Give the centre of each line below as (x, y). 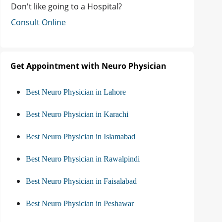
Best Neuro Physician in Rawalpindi (83, 159)
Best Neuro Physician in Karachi (77, 114)
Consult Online (38, 23)
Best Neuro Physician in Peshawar (80, 204)
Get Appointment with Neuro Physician (88, 66)
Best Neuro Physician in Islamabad (81, 137)
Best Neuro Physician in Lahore (76, 92)
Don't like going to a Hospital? (66, 7)
